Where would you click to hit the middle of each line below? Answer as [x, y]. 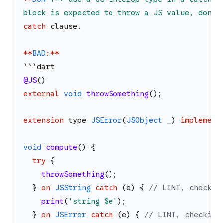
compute [61, 148]
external [41, 94]
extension [44, 121]
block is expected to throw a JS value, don [117, 13]
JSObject [144, 121]
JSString [73, 188]
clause [64, 27]
